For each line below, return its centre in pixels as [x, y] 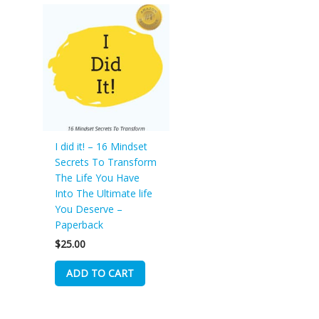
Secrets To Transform [105, 162]
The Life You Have [97, 178]
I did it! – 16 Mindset [101, 147]
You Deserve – [88, 209]
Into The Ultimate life [103, 194]
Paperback [79, 225]
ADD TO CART [100, 273]
